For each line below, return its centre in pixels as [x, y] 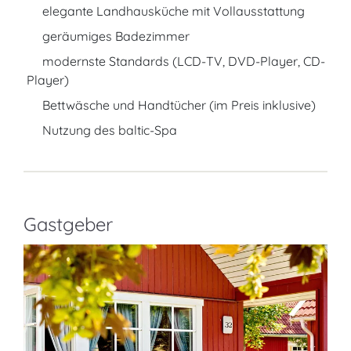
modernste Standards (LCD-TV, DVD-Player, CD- [182, 61]
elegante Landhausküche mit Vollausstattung [172, 11]
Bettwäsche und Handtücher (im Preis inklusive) [177, 105]
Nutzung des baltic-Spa [108, 130]
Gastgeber [68, 224]
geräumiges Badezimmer [114, 36]
